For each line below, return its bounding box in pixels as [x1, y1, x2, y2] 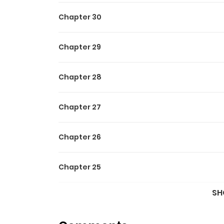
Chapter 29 [58, 42, 101, 52]
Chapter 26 [58, 132, 101, 142]
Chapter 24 [58, 192, 101, 202]
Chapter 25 [58, 162, 101, 172]
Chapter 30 [58, 12, 101, 22]
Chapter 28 [58, 72, 101, 82]
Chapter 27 [58, 102, 101, 112]
